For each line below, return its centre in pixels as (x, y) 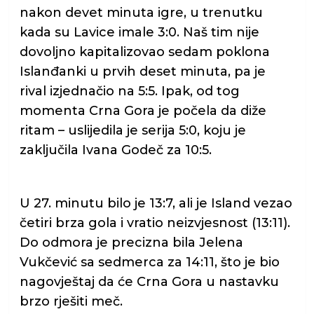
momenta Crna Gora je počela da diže (143, 111)
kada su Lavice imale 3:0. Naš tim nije (139, 33)
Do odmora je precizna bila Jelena (131, 243)
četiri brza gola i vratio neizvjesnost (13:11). (155, 223)
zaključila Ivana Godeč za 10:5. (115, 150)
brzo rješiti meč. (71, 302)
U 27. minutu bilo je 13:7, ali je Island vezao (156, 204)
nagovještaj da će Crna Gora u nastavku (149, 282)
